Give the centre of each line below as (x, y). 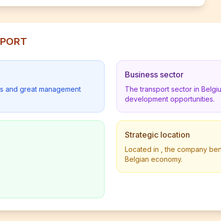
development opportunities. (170, 99)
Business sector (154, 74)
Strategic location (157, 135)
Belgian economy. (154, 159)
